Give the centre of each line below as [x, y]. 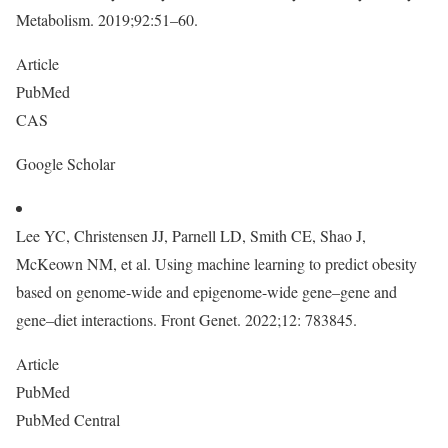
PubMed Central [70, 419]
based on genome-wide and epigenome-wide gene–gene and [206, 291]
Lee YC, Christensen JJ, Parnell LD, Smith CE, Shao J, [191, 235]
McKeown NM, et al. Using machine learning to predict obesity [216, 263]
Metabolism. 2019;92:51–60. [107, 19]
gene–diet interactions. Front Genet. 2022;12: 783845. [186, 319]
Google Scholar [68, 163]
